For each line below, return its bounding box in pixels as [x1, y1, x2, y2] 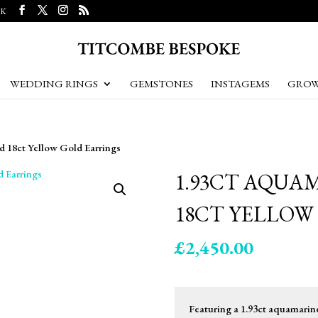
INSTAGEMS [210, 77, 270, 90]
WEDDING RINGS [9, 77, 98, 90]
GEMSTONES [129, 77, 193, 90]
